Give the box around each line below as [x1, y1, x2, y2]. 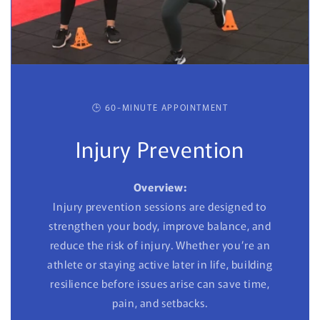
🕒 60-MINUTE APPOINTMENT [91, 100, 229, 113]
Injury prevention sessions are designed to [53, 198, 267, 214]
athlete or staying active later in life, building [47, 256, 273, 271]
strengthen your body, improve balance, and [49, 217, 271, 233]
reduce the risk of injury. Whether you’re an [49, 236, 271, 252]
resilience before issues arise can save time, [50, 275, 270, 291]
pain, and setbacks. [112, 294, 208, 310]
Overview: [133, 179, 187, 194]
